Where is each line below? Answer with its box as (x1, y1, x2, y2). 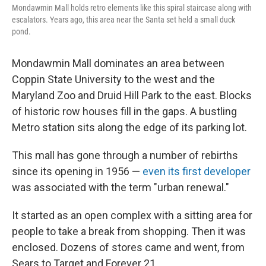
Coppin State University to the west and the (12, 72, 215, 85)
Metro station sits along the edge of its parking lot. (12, 121, 247, 134)
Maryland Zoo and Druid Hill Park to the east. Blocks (12, 88, 252, 102)
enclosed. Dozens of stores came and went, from (12, 240, 245, 254)
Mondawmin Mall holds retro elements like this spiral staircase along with (12, 2, 252, 12)
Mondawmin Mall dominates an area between (12, 56, 224, 69)
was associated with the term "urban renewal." (12, 180, 229, 194)
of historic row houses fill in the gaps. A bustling (12, 104, 237, 118)
